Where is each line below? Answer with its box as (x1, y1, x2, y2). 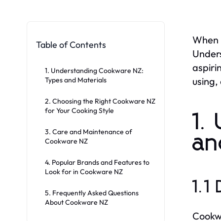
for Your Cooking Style (45, 106, 114, 115)
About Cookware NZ (45, 197, 108, 207)
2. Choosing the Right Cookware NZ (45, 96, 155, 106)
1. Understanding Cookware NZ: (45, 66, 144, 75)
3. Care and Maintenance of (45, 127, 132, 136)
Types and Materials (45, 75, 107, 84)
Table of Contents (36, 38, 106, 50)
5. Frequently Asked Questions (45, 188, 139, 197)
